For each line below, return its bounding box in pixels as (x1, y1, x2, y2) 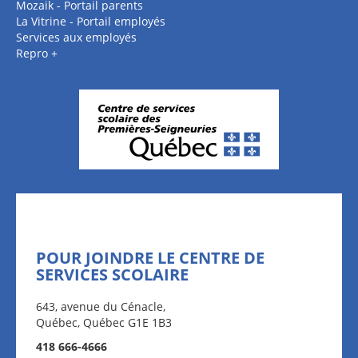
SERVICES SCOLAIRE (36, 264, 189, 285)
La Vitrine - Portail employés (16, 14, 165, 29)
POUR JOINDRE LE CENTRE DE (36, 247, 265, 268)
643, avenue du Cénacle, (36, 299, 165, 314)
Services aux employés (16, 30, 137, 45)
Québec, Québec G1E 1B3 (36, 315, 172, 330)
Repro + (16, 46, 58, 61)
